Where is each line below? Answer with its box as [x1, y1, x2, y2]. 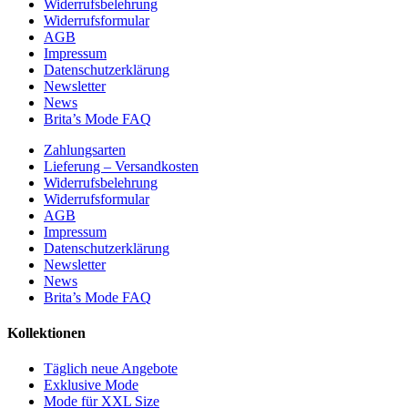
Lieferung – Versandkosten [44, 158, 199, 174]
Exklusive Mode [44, 377, 138, 393]
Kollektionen [7, 324, 86, 341]
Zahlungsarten [44, 141, 126, 158]
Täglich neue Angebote [44, 361, 178, 377]
